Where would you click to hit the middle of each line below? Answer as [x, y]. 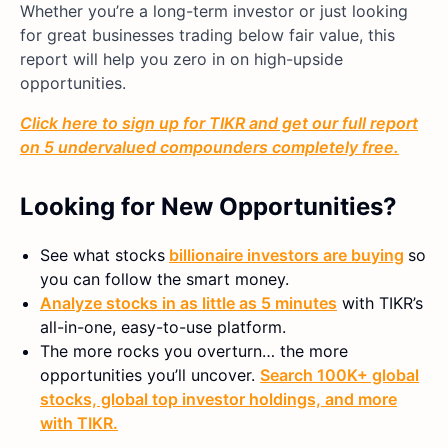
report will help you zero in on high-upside [181, 58]
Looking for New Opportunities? [208, 206]
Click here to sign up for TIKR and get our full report [219, 122]
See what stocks [102, 254]
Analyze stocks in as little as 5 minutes [188, 302]
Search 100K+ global [339, 374]
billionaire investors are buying [286, 254]
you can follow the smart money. [164, 278]
